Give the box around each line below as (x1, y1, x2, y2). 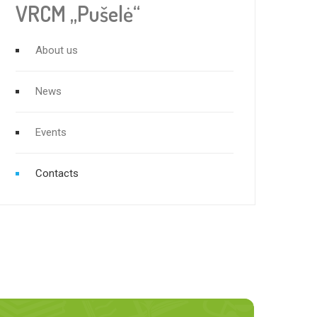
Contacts (35, 167, 79, 180)
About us (35, 44, 78, 57)
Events (35, 126, 67, 139)
